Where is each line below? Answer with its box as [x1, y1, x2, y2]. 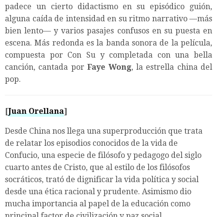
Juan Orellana [8, 106, 64, 116]
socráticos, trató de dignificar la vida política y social [5, 174, 199, 184]
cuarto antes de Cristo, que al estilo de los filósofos [5, 162, 190, 172]
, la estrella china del [131, 62, 212, 72]
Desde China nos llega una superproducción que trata [5, 126, 202, 136]
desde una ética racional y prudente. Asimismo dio [5, 186, 191, 196]
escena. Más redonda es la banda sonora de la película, [5, 38, 212, 47]
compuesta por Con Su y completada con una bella [5, 50, 212, 60]
